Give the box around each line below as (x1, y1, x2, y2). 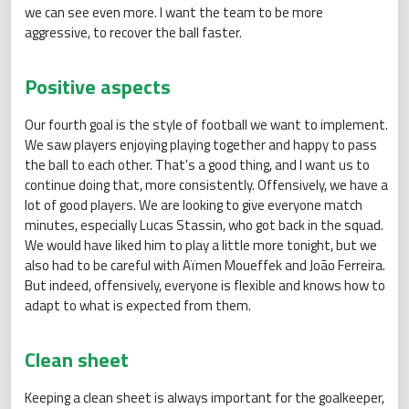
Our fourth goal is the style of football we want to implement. (25, 113, 388, 135)
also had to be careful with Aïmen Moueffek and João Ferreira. (25, 254, 385, 276)
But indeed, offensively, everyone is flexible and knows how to (25, 274, 385, 296)
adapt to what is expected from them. (25, 294, 251, 316)
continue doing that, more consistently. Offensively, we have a (25, 173, 388, 195)
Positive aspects (25, 70, 171, 102)
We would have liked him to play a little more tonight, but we (25, 234, 377, 256)
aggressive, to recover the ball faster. (25, 21, 242, 43)
